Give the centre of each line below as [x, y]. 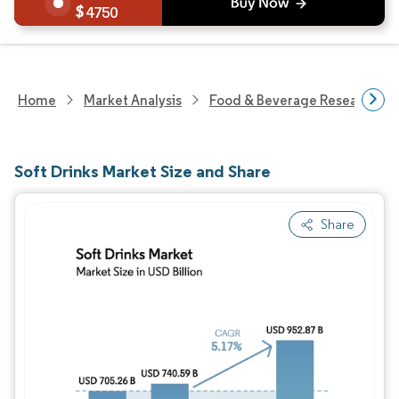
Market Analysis [133, 100]
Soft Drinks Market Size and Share [142, 171]
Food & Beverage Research [293, 100]
